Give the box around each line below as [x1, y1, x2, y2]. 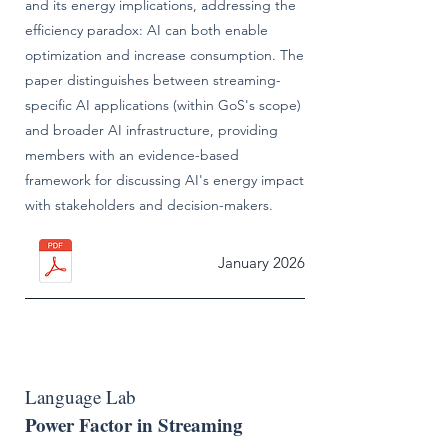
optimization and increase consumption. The [25, 46, 304, 64]
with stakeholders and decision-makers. [25, 196, 273, 214]
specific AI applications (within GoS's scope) [25, 96, 301, 114]
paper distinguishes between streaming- [25, 71, 281, 89]
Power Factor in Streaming [25, 411, 249, 438]
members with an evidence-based [25, 146, 239, 164]
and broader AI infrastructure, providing [25, 121, 278, 139]
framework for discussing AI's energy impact [25, 171, 304, 189]
